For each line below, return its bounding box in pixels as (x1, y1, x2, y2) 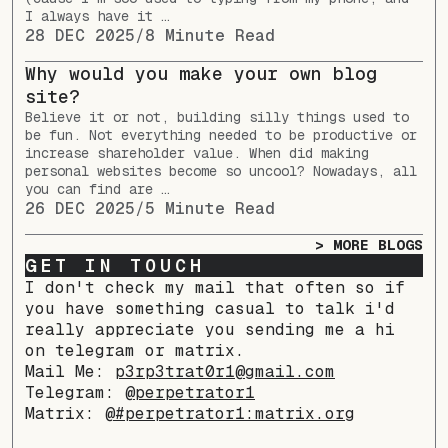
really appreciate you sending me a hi (25, 319, 395, 341)
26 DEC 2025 (25, 198, 135, 220)
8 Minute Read (145, 25, 275, 47)
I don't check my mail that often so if (25, 277, 405, 299)
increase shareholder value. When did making (25, 144, 369, 163)
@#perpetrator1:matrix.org (105, 403, 355, 425)
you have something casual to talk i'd (25, 298, 395, 320)
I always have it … (25, 7, 169, 26)
